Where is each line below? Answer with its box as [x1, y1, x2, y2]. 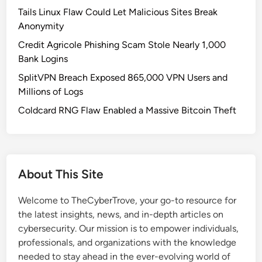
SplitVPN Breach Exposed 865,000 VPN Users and [18, 72, 228, 84]
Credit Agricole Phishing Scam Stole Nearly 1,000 [18, 39, 226, 51]
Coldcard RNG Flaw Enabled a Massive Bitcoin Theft [18, 105, 237, 116]
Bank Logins [18, 53, 68, 65]
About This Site [18, 167, 104, 182]
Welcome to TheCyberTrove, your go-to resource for [18, 195, 237, 206]
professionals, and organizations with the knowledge [18, 237, 237, 249]
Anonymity [18, 20, 64, 32]
